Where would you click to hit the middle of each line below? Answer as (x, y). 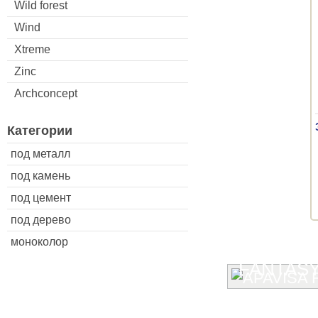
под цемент (41, 197)
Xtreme (32, 49)
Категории (40, 130)
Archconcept (46, 93)
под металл (40, 153)
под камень (40, 175)
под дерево (41, 219)
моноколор (39, 241)
